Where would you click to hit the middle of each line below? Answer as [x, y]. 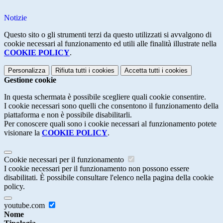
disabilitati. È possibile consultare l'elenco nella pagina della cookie [109, 178]
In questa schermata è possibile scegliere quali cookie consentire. [105, 97]
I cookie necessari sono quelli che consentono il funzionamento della [111, 106]
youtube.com [25, 206]
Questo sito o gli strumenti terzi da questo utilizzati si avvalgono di [108, 35]
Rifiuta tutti [71, 71]
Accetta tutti [142, 71]
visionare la [23, 133]
